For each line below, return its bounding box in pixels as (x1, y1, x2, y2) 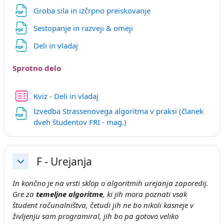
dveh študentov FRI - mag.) (33, 117, 126, 127)
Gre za (12, 188, 36, 199)
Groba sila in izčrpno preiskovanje (33, 5, 152, 15)
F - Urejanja (36, 154, 92, 169)
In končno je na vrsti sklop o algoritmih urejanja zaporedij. (12, 177, 208, 188)
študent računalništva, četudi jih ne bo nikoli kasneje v (12, 199, 193, 210)
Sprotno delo (12, 62, 61, 73)
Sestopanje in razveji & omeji (33, 22, 135, 33)
